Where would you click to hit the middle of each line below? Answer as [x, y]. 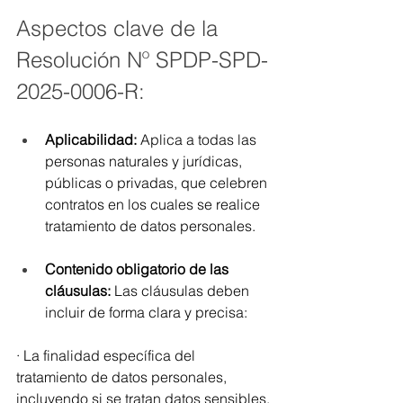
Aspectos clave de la [120, 28]
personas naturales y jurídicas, [145, 161]
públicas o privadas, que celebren [158, 182]
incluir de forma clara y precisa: [146, 312]
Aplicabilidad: [93, 139]
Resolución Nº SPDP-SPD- [142, 59]
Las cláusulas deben [182, 290]
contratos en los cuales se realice [154, 204]
